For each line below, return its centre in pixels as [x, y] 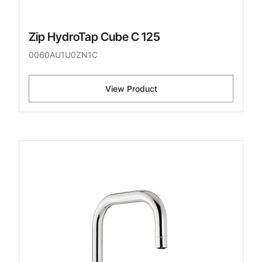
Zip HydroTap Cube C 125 [94, 37]
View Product [131, 89]
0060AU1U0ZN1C [63, 55]
